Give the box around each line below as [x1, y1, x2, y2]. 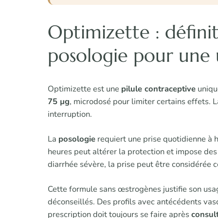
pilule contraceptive [121, 83, 196, 95]
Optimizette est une [48, 83, 121, 95]
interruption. [48, 109, 92, 120]
